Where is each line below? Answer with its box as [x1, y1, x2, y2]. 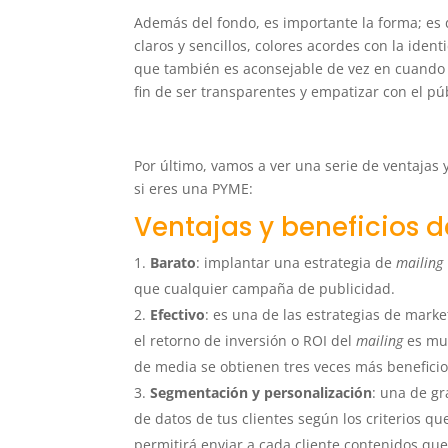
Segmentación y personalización [150, 383, 373, 403]
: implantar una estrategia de [196, 253, 397, 273]
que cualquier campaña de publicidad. [134, 279, 396, 299]
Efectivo [150, 305, 206, 325]
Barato [150, 253, 197, 273]
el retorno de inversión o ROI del [134, 331, 357, 351]
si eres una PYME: [134, 179, 254, 199]
